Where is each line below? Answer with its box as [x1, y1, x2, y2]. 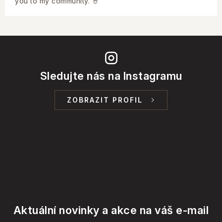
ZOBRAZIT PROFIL [67, 96, 143, 105]
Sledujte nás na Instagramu [40, 69, 182, 83]
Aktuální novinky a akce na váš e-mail [13, 204, 209, 217]
